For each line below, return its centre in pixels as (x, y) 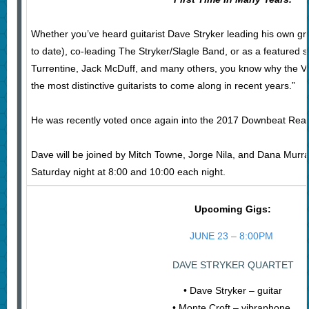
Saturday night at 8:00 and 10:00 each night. (128, 172)
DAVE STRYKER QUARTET (233, 265)
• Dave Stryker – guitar (233, 291)
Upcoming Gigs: (233, 209)
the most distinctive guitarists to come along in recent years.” (163, 86)
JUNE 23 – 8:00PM (233, 236)
